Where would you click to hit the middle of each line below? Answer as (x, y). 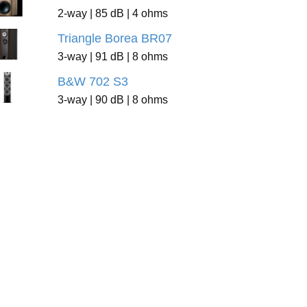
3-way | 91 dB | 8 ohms (112, 56)
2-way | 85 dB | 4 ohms (112, 13)
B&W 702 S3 (93, 82)
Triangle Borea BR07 (114, 38)
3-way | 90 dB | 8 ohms (112, 99)
